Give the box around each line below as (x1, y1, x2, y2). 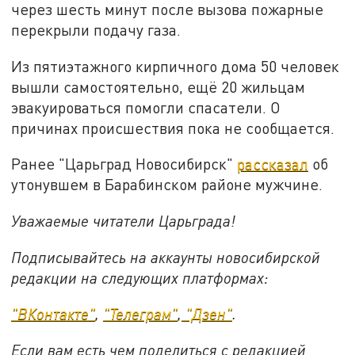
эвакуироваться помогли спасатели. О (11, 97, 281, 116)
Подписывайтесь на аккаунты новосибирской (11, 247, 321, 266)
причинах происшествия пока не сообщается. (11, 118, 335, 137)
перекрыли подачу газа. (11, 21, 181, 39)
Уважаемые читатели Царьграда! (11, 212, 236, 231)
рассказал (237, 155, 309, 174)
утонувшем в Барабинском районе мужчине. (11, 175, 323, 194)
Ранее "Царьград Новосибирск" (11, 155, 238, 174)
